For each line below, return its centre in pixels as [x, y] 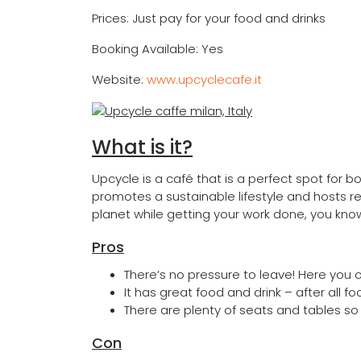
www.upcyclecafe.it [204, 79]
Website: [119, 79]
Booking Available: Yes [158, 48]
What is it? [142, 147]
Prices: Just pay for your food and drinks [209, 18]
